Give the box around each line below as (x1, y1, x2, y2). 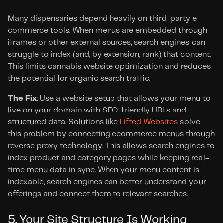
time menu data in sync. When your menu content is (8, 166, 200, 174)
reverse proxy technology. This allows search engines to (8, 142, 215, 150)
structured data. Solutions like (8, 118, 120, 126)
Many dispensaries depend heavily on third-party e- (8, 15, 201, 22)
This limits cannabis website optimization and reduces (8, 63, 211, 70)
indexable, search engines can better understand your (8, 178, 206, 186)
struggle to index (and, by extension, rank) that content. (8, 51, 211, 58)
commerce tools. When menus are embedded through (8, 27, 208, 34)
